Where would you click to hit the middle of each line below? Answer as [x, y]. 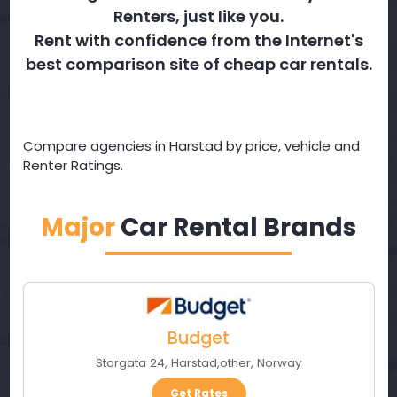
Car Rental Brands [236, 227]
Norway [279, 363]
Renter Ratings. [73, 165]
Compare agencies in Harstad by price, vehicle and [191, 146]
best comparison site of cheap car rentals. [198, 64]
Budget [198, 339]
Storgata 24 [130, 363]
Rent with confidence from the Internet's [198, 40]
